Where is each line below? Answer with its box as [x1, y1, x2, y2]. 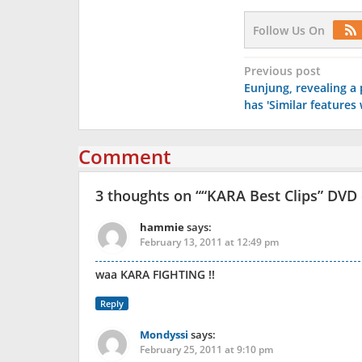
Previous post [243, 63, 321, 78]
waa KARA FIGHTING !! [95, 267, 215, 282]
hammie [140, 220, 184, 234]
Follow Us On [252, 23, 325, 38]
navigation [242, 81, 350, 110]
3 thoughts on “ [95, 186, 201, 205]
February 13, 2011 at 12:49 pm [140, 235, 279, 249]
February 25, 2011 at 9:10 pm [140, 343, 273, 356]
